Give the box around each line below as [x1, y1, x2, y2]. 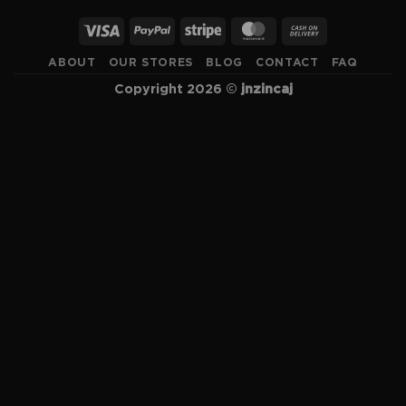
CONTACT [256, 57, 319, 69]
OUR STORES [108, 57, 193, 69]
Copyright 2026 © [113, 82, 241, 97]
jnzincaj [240, 82, 293, 97]
